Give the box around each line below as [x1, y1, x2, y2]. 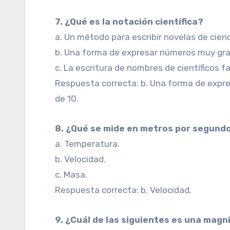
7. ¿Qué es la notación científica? [63, 16, 204, 27]
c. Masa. [55, 169, 88, 180]
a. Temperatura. [55, 139, 120, 149]
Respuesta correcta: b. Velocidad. [55, 185, 192, 195]
